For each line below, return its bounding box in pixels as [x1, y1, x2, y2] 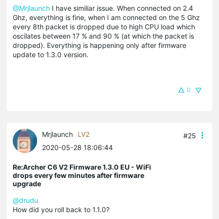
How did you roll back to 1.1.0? [13, 205, 109, 214]
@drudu [13, 196, 38, 204]
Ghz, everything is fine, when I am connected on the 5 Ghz [13, 13, 200, 22]
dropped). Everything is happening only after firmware [13, 41, 186, 49]
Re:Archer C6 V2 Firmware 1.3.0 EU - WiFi [13, 162, 151, 171]
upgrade [13, 179, 41, 188]
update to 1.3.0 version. [13, 50, 88, 59]
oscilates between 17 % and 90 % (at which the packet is [13, 31, 194, 40]
